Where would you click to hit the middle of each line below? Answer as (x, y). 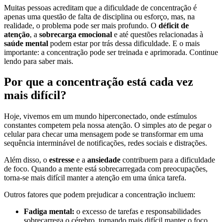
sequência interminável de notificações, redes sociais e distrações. (106, 143)
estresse (62, 160)
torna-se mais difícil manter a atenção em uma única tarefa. (95, 178)
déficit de (174, 25)
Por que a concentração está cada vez (99, 82)
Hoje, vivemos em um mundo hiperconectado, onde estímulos (100, 116)
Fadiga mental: (49, 212)
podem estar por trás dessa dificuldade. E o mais (124, 43)
